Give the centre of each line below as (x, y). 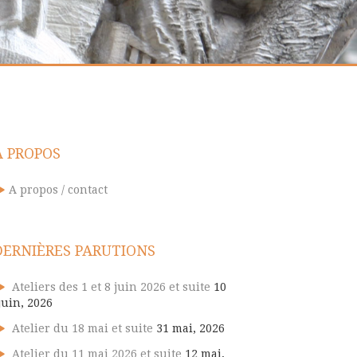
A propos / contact (58, 190)
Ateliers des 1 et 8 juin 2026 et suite (111, 287)
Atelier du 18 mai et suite (82, 328)
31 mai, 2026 (190, 328)
